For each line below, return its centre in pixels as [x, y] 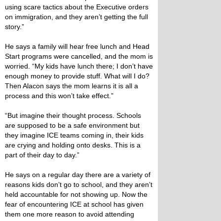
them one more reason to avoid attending [70, 214]
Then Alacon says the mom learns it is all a [72, 86]
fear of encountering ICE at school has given [74, 204]
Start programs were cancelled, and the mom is [79, 56]
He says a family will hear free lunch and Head [77, 46]
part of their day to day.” [42, 155]
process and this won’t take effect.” [61, 96]
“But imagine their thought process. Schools [73, 115]
